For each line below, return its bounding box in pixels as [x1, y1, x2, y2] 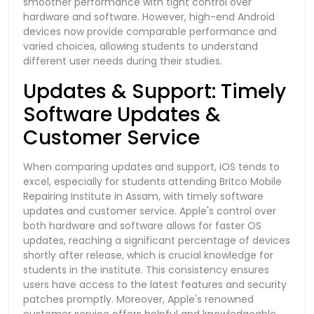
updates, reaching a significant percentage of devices [23, 233, 290, 247]
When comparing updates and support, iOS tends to [23, 159, 280, 174]
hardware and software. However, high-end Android [23, 9, 275, 24]
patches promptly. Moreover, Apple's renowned [23, 292, 254, 306]
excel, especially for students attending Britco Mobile [23, 174, 282, 189]
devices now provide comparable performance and [23, 24, 277, 39]
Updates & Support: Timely [23, 77, 286, 105]
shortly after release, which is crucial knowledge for [23, 247, 273, 262]
